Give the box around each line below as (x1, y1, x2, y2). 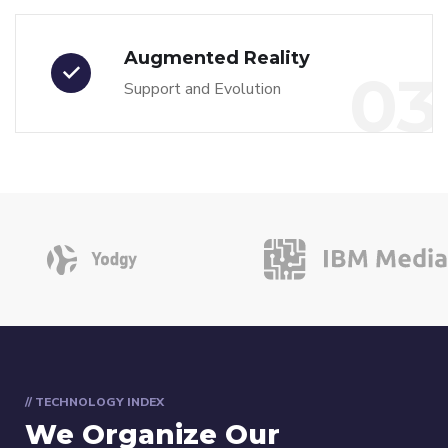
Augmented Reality (124, 47, 310, 70)
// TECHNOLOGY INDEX (25, 394, 164, 411)
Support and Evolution (124, 78, 281, 101)
